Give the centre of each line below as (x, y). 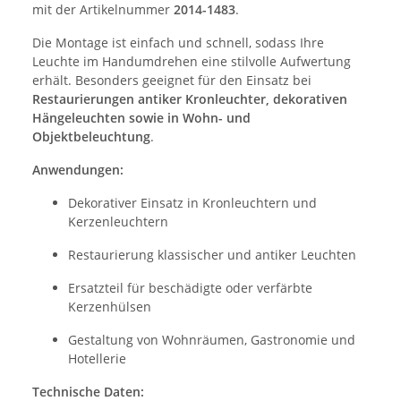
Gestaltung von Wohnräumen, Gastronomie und (212, 340)
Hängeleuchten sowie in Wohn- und (141, 118)
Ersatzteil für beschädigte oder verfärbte (190, 288)
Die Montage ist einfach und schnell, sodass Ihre (178, 43)
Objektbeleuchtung (91, 137)
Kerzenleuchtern (118, 222)
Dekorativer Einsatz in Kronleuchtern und (192, 203)
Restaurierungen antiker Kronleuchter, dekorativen (190, 99)
